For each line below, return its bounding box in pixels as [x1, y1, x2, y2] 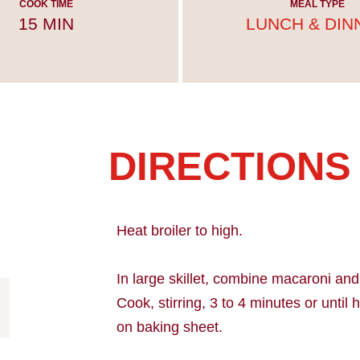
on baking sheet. [117, 318, 223, 335]
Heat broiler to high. [117, 222, 243, 239]
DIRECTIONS [108, 144, 352, 188]
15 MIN [18, 14, 75, 33]
